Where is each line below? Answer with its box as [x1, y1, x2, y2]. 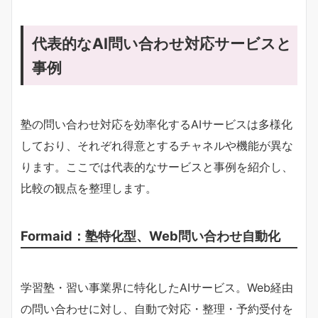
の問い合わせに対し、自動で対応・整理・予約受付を [21, 301, 293, 316]
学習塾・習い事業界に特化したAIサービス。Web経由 [21, 280, 293, 295]
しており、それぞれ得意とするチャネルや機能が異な [21, 138, 293, 153]
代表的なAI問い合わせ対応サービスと [32, 33, 292, 53]
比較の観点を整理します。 [21, 180, 157, 195]
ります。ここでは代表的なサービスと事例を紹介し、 [21, 159, 293, 174]
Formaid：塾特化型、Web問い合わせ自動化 [21, 227, 280, 243]
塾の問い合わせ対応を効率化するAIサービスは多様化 [21, 116, 292, 131]
